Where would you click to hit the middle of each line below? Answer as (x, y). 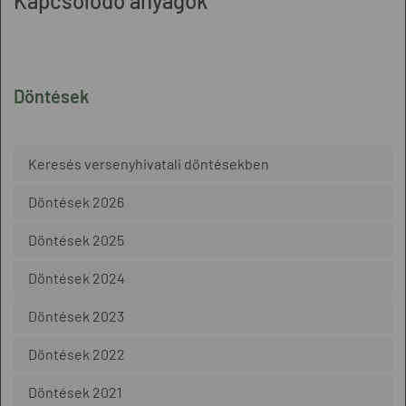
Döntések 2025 (76, 240)
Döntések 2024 (77, 278)
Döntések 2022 (77, 354)
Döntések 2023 (76, 316)
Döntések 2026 (76, 202)
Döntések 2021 (75, 392)
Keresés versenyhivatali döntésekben (149, 164)
